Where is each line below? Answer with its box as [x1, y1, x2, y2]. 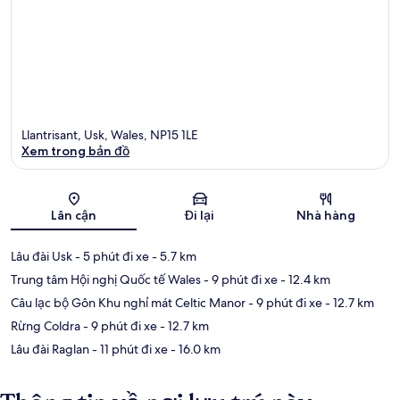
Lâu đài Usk [11, 248, 72, 265]
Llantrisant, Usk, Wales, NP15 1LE [21, 127, 198, 144]
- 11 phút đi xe [89, 341, 168, 358]
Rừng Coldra [11, 318, 80, 335]
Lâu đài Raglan [11, 341, 89, 358]
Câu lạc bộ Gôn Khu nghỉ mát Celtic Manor [11, 295, 246, 312]
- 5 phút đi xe [72, 248, 149, 265]
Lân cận [51, 207, 97, 224]
